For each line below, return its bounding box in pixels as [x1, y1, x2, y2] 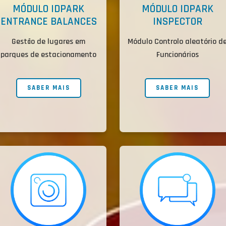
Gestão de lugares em [12, 36, 86, 47]
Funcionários [156, 49, 199, 61]
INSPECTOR [152, 15, 202, 29]
